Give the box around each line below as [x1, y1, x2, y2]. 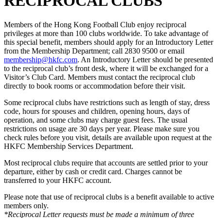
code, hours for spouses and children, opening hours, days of [4, 107, 190, 115]
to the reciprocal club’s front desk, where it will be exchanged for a [4, 64, 208, 73]
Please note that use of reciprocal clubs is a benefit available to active [4, 192, 214, 201]
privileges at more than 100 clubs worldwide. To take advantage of [4, 29, 208, 37]
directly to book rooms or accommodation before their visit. [4, 81, 185, 90]
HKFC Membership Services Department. [4, 142, 133, 150]
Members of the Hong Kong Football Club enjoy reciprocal [4, 20, 186, 29]
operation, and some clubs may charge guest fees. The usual [4, 115, 187, 124]
